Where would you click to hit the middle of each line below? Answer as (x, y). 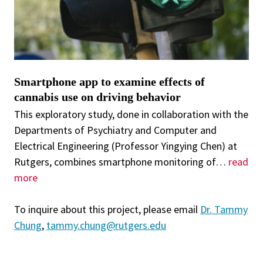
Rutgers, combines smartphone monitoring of (115, 161)
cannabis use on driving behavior (97, 97)
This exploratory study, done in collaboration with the (131, 114)
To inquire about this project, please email (107, 209)
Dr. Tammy (224, 209)
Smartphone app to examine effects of (109, 81)
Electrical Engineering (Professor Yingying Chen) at (126, 146)
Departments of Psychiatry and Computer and (115, 130)
